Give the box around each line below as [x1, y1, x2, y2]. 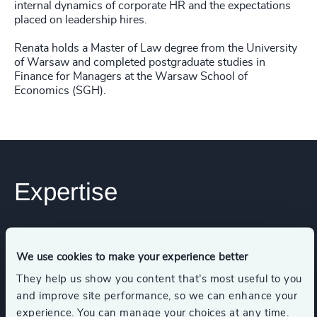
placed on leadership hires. [14, 14, 147, 25]
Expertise [14, 178, 117, 205]
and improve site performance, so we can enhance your [16, 290, 297, 301]
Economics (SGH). [14, 85, 106, 96]
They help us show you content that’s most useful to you [16, 273, 302, 284]
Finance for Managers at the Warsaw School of [14, 71, 248, 82]
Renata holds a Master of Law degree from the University [14, 42, 297, 54]
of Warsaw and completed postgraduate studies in [14, 57, 265, 68]
